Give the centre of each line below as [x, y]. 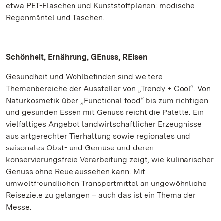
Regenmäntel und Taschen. [55, 18]
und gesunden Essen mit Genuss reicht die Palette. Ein [105, 112]
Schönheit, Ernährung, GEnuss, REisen [77, 57]
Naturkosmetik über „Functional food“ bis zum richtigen [107, 100]
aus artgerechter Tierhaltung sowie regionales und [98, 136]
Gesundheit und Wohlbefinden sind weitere [84, 77]
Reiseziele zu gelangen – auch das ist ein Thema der [101, 195]
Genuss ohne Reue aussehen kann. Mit [75, 171]
